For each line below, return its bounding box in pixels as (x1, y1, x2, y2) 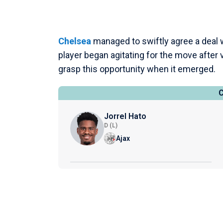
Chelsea (58, 36, 91, 47)
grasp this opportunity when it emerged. (58, 64, 216, 75)
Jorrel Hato (104, 111, 146, 121)
